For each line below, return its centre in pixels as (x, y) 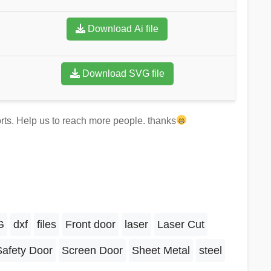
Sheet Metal (161, 251)
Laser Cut (181, 225)
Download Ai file (123, 28)
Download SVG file (123, 73)
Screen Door (92, 251)
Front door (90, 225)
